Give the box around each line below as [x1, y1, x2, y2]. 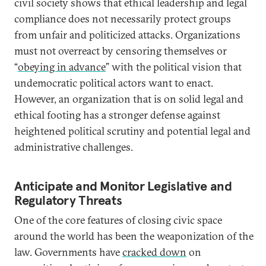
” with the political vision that [106, 60, 242, 74]
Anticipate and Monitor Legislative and [14, 178, 232, 194]
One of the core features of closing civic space [14, 213, 222, 227]
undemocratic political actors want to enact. [14, 76, 213, 90]
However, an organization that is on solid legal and [14, 92, 243, 106]
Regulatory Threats [14, 192, 122, 208]
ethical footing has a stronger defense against [14, 108, 220, 122]
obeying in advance [18, 60, 106, 74]
